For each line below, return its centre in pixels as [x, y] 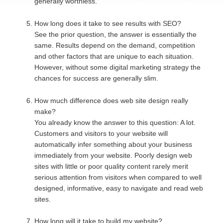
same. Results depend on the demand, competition [115, 45]
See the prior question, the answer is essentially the [116, 34]
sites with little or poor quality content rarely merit [111, 166]
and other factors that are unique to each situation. [114, 56]
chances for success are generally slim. [97, 78]
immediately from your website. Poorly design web [113, 155]
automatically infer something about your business [113, 144]
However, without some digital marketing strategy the [118, 67]
